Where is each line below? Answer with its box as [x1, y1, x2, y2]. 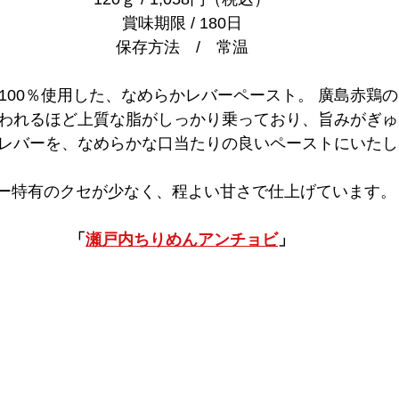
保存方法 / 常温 [115, 38, 248, 57]
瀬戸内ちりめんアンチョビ [85, 231, 278, 249]
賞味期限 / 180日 [121, 14, 242, 33]
